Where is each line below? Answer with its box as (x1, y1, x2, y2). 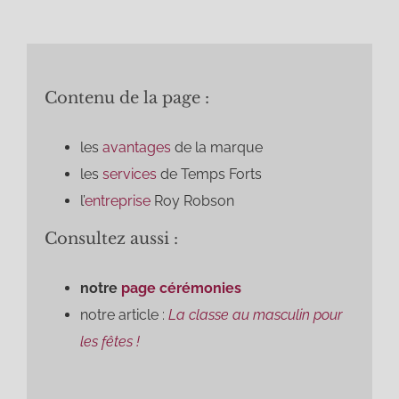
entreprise (84, 192, 151, 210)
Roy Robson (150, 192, 234, 210)
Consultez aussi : (44, 229, 178, 249)
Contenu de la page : (44, 88, 209, 108)
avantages (102, 139, 171, 157)
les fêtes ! (79, 333, 140, 351)
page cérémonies (120, 280, 241, 297)
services (102, 166, 157, 183)
